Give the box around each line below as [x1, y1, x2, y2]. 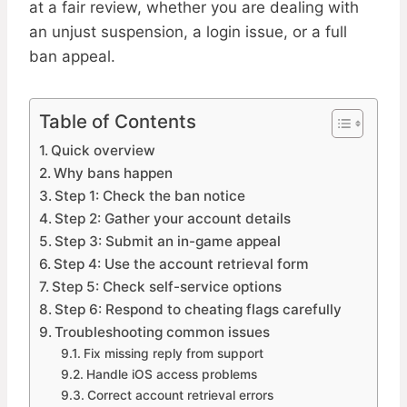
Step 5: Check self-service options [52, 278, 283, 296]
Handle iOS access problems [85, 367, 257, 382]
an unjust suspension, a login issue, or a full [29, 23, 347, 42]
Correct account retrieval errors [86, 388, 273, 403]
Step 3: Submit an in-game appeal [55, 233, 282, 251]
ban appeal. [29, 47, 115, 66]
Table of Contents [39, 110, 196, 134]
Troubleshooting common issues [55, 323, 271, 342]
